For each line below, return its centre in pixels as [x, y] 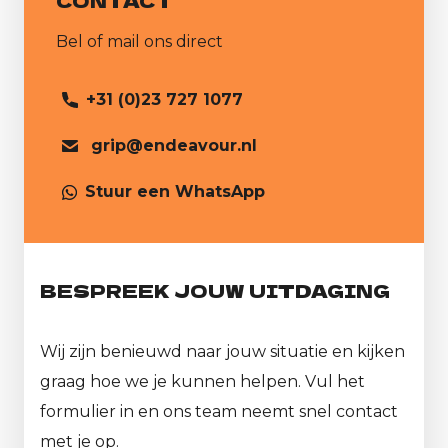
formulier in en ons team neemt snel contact [219, 412]
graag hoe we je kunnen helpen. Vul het [202, 382]
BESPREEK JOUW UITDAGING [215, 290]
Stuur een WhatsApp [175, 192]
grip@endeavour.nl [174, 146]
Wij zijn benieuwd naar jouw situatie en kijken [222, 352]
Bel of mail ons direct [139, 42]
